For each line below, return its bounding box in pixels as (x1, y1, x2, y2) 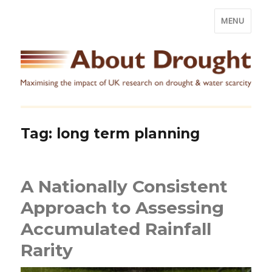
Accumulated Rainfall (21, 218, 212, 239)
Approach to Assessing (21, 197, 225, 218)
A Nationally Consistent (21, 175, 228, 197)
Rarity (21, 239, 73, 260)
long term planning (56, 124, 200, 142)
